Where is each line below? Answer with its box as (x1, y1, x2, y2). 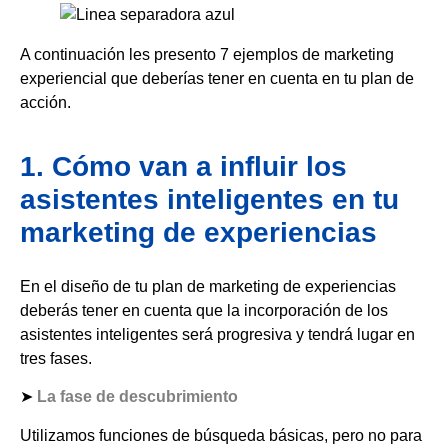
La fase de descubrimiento (37, 388, 238, 406)
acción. (20, 94, 71, 112)
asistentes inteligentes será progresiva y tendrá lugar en (20, 325, 415, 343)
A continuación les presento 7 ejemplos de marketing (20, 46, 394, 64)
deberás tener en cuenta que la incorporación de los (20, 301, 388, 319)
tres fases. (20, 349, 92, 367)
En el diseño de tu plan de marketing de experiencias (20, 277, 396, 295)
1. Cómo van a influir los (20, 150, 347, 182)
